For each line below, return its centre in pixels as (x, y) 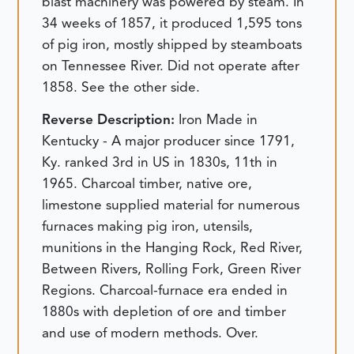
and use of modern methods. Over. (151, 333)
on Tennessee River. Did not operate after (171, 65)
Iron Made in (218, 120)
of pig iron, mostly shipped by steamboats (172, 44)
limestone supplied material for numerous (171, 205)
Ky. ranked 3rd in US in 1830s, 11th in (160, 162)
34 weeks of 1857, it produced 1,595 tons (172, 23)
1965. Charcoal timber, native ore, (147, 184)
